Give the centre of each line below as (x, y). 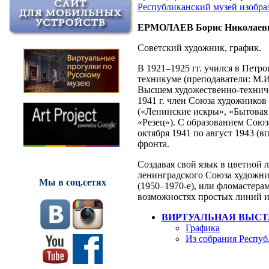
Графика (203, 228)
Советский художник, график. (199, 47)
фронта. (153, 144)
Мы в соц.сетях (72, 183)
